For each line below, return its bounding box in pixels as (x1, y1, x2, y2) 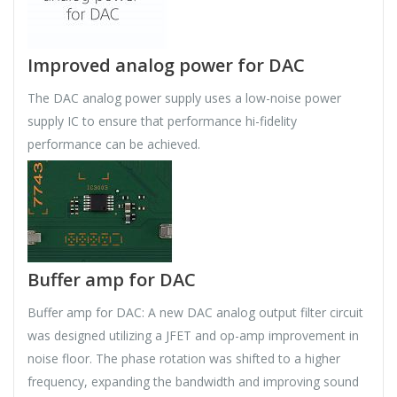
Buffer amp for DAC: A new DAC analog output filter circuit (27, 304, 363, 322)
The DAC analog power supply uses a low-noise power (27, 90, 341, 107)
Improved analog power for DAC (27, 53, 305, 78)
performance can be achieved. (27, 136, 204, 153)
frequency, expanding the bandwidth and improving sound (27, 373, 359, 391)
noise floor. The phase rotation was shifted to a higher (27, 350, 340, 368)
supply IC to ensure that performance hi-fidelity (27, 113, 297, 130)
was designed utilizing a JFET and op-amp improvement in (27, 327, 359, 345)
